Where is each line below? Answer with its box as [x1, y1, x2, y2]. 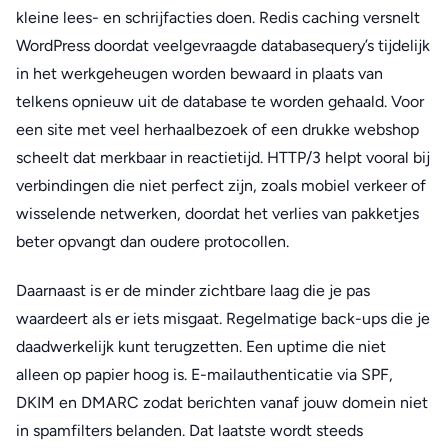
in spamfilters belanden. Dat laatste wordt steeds [16, 421, 363, 441]
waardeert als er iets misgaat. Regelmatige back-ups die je [16, 309, 430, 329]
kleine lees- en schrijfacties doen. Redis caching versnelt [16, 8, 420, 28]
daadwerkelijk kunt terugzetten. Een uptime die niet [16, 337, 386, 357]
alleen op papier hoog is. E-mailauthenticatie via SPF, [16, 365, 393, 385]
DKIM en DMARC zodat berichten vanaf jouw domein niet [16, 393, 428, 413]
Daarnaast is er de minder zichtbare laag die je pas [16, 281, 370, 301]
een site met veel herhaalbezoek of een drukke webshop [16, 120, 419, 140]
